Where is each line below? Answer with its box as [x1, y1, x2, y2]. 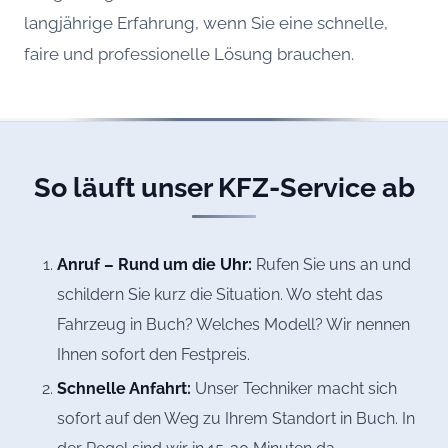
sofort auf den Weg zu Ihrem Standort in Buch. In [56, 408, 415, 428]
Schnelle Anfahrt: [56, 378, 191, 398]
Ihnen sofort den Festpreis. [56, 344, 250, 364]
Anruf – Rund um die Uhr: [56, 254, 252, 274]
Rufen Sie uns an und [251, 254, 411, 274]
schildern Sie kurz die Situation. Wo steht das [56, 284, 383, 304]
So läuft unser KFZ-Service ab [33, 170, 415, 203]
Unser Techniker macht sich [190, 378, 397, 398]
